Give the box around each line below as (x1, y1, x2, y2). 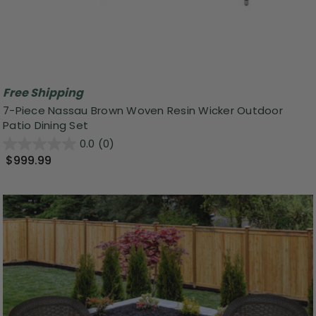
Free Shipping (3, 84, 83, 101)
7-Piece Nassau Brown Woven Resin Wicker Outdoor (3, 103, 283, 119)
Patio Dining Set (3, 118, 88, 133)
